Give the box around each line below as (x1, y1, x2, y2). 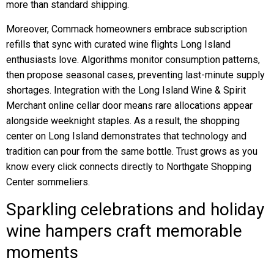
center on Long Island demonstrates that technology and (6, 130, 246, 142)
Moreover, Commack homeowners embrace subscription (6, 23, 247, 35)
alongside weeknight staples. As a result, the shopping (6, 115, 240, 127)
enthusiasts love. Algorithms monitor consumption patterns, (6, 54, 260, 65)
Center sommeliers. (6, 176, 90, 188)
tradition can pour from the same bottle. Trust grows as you (6, 146, 257, 157)
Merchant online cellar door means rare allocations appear (6, 100, 253, 111)
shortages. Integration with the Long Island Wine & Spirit (6, 84, 246, 96)
